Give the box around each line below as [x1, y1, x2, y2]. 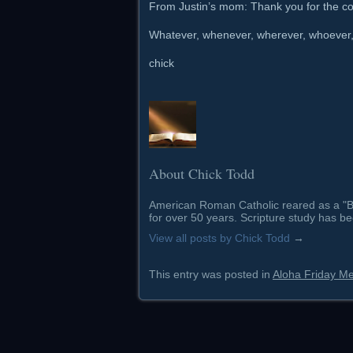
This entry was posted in [149, 268, 273, 281]
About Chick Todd [149, 164, 255, 183]
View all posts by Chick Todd [149, 232, 293, 244]
